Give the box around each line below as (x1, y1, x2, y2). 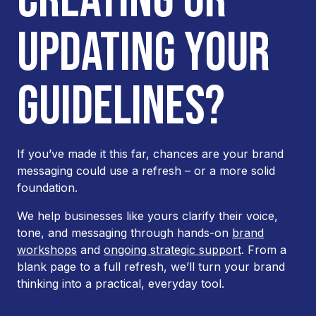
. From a (241, 242, 286, 257)
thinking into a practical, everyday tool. (17, 276, 224, 291)
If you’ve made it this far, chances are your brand (17, 146, 284, 161)
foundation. (17, 180, 78, 195)
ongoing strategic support (104, 242, 241, 257)
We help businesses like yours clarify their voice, (17, 208, 278, 223)
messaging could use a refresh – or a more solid (17, 163, 275, 178)
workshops (17, 242, 77, 257)
